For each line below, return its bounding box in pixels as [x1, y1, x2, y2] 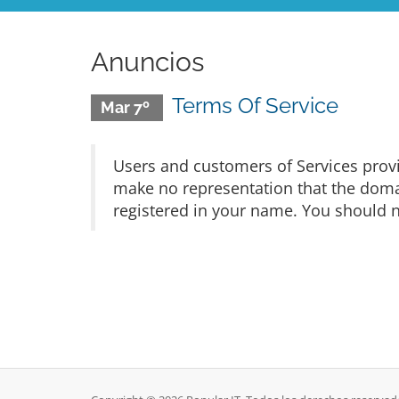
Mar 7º [100, 98, 153, 117]
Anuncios [91, 46, 204, 77]
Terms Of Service [171, 93, 338, 118]
